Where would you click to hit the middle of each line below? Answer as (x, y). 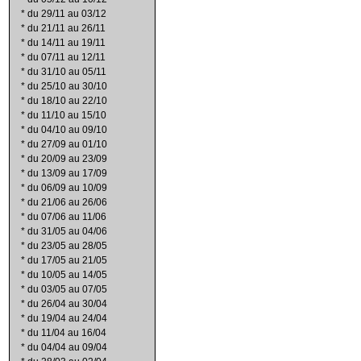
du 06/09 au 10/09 (67, 188)
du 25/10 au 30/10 (67, 86)
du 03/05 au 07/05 (67, 289)
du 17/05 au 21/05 (67, 260)
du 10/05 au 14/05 (67, 275)
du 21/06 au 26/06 (67, 202)
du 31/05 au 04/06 (67, 231)
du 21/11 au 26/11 (66, 28)
